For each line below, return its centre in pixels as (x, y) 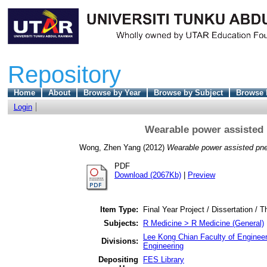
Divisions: (120, 241)
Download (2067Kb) (148, 175)
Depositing (118, 259)
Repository (64, 74)
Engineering (163, 246)
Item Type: (119, 209)
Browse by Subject (188, 92)
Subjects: (121, 223)
